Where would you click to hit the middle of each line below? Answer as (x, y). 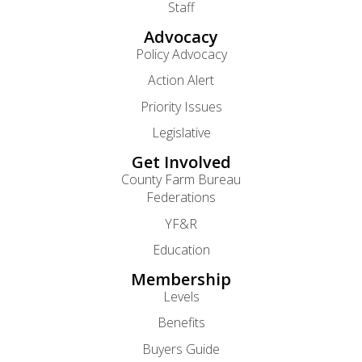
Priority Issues (181, 106)
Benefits (181, 323)
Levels (181, 297)
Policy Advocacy (181, 55)
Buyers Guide (181, 349)
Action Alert (181, 80)
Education (181, 250)
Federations (181, 198)
